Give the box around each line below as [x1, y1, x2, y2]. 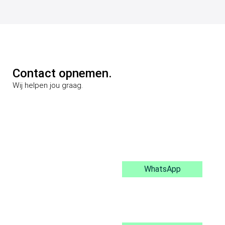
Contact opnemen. [13, 66, 112, 80]
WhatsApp [144, 164, 181, 174]
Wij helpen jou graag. [13, 80, 83, 90]
